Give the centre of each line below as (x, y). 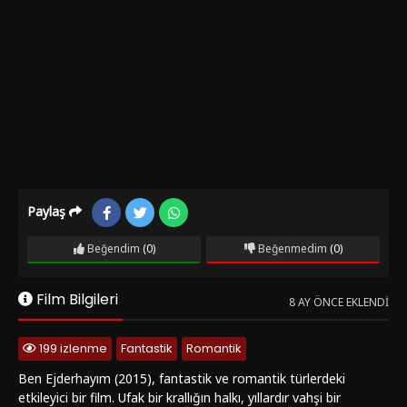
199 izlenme (72, 349)
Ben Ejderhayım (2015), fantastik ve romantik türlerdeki (182, 379)
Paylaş (48, 212)
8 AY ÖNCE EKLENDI (339, 303)
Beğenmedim (291, 249)
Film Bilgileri (75, 300)
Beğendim (112, 249)
